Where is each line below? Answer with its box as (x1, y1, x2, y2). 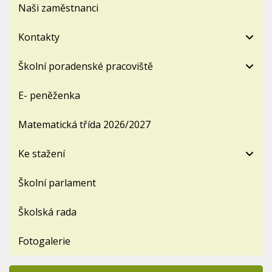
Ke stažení (18, 146, 65, 160)
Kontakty (18, 30, 59, 44)
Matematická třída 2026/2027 (18, 117, 151, 131)
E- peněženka (18, 88, 80, 102)
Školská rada (18, 205, 76, 219)
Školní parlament (18, 175, 96, 189)
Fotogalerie (18, 234, 70, 248)
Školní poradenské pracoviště (18, 59, 153, 73)
